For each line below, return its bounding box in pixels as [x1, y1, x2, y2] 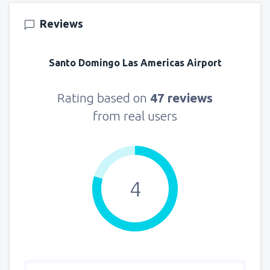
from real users [93, 108, 177, 123]
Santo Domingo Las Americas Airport [48, 57, 222, 68]
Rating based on [57, 90, 150, 105]
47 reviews [150, 90, 213, 105]
